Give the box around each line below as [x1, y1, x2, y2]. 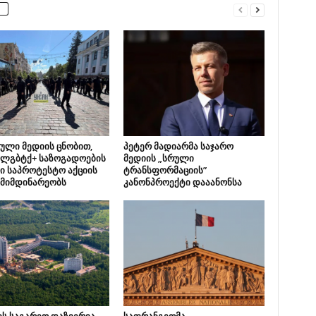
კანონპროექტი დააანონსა [123, 176, 242, 188]
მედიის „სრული [123, 152, 194, 164]
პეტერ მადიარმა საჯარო [123, 140, 233, 152]
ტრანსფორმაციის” [123, 164, 207, 176]
